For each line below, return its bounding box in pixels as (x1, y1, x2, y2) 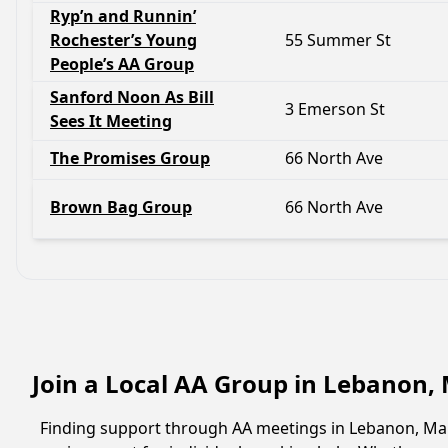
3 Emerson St (285, 98, 385, 120)
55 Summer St (285, 29, 391, 51)
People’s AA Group (50, 53, 194, 75)
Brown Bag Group (50, 196, 192, 218)
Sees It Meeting (50, 110, 172, 132)
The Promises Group (50, 147, 210, 169)
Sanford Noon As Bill (50, 86, 214, 108)
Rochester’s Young (50, 29, 197, 51)
